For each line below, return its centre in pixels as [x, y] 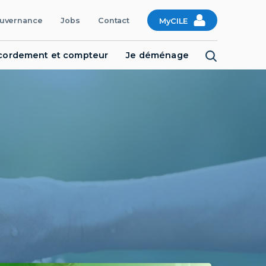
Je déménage [157, 55]
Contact [114, 20]
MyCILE [173, 21]
